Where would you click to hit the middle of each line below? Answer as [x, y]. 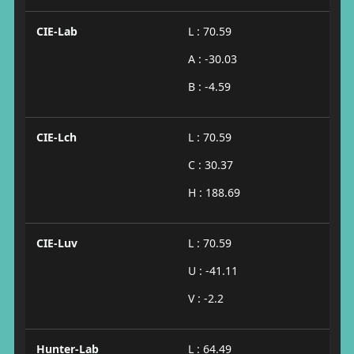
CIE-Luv [56, 243]
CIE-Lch [56, 137]
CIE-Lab [56, 31]
